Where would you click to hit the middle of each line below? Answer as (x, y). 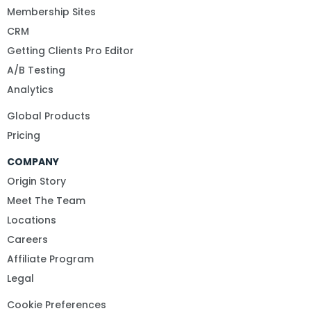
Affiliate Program (50, 259)
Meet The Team (46, 201)
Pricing (24, 136)
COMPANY (33, 162)
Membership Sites (51, 12)
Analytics (30, 90)
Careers (27, 240)
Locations (32, 220)
